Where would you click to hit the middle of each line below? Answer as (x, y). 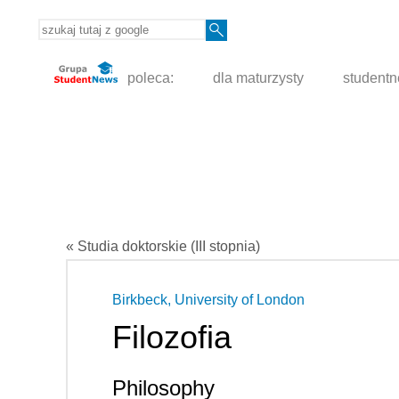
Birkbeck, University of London (208, 299)
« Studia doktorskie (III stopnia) (163, 246)
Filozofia (172, 337)
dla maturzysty (259, 77)
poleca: (149, 77)
